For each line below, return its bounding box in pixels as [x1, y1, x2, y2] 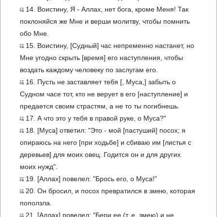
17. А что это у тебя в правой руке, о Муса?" [24, 114, 166, 122]
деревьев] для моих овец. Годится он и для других [20, 151, 181, 158]
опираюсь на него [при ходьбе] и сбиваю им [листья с [20, 139, 191, 146]
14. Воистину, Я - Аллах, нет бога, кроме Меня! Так [24, 5, 188, 13]
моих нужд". [20, 163, 58, 170]
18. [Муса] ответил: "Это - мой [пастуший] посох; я [24, 126, 186, 134]
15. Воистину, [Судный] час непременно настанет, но [24, 42, 194, 49]
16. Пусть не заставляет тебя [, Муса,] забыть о [24, 78, 176, 86]
